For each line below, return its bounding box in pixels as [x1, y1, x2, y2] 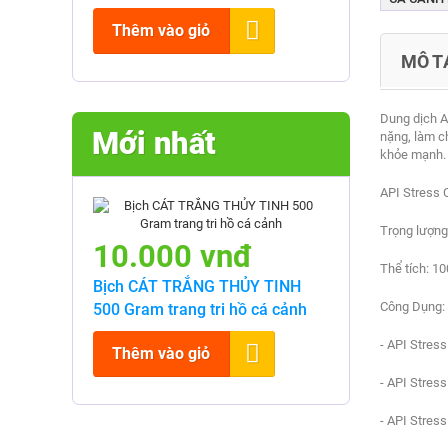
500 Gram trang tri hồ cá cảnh [93, 300, 307, 319]
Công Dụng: [379, 299, 445, 314]
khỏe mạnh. [379, 147, 446, 162]
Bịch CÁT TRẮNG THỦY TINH [93, 277, 301, 296]
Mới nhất [92, 125, 216, 162]
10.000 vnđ [93, 238, 253, 275]
